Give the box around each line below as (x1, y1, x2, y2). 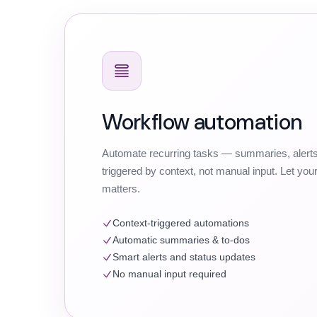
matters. (102, 183, 141, 195)
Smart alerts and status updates (113, 251, 256, 263)
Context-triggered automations (113, 217, 250, 229)
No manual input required (113, 268, 227, 280)
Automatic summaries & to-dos (113, 234, 250, 246)
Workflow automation (102, 108, 302, 136)
